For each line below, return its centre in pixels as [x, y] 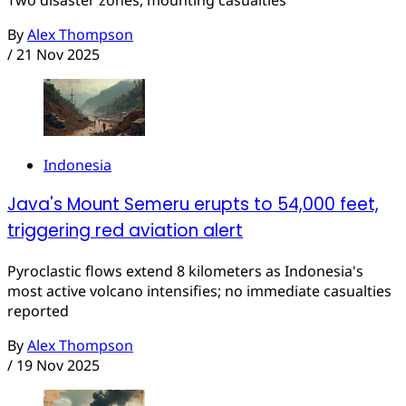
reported [38, 310]
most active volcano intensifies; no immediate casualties [199, 290]
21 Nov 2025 [58, 54]
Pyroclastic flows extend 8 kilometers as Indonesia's [185, 271]
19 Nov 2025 [58, 365]
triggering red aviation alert [125, 231]
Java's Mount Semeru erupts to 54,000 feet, [193, 205]
